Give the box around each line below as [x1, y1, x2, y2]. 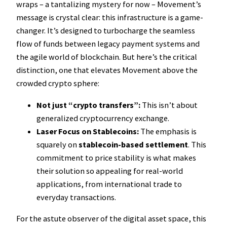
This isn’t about [140, 99, 198, 110]
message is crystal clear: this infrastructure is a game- [16, 12, 203, 23]
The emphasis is [139, 126, 197, 136]
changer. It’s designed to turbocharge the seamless [16, 25, 195, 36]
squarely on [36, 139, 79, 149]
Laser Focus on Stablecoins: [36, 126, 139, 136]
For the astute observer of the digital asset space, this [16, 213, 206, 223]
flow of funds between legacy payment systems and [16, 39, 200, 49]
